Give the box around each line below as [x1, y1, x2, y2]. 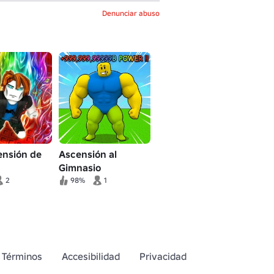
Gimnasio [59, 161, 101, 174]
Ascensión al [59, 148, 117, 160]
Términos [2, 250, 42, 262]
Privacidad [139, 250, 187, 262]
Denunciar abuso [102, 9, 160, 18]
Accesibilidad [62, 250, 120, 262]
